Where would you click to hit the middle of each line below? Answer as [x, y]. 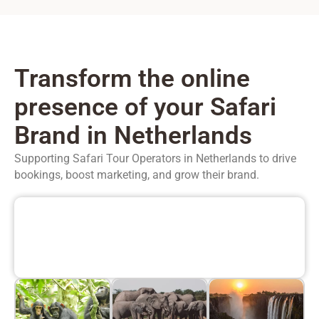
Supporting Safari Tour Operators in [105, 159]
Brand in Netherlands [133, 136]
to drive [276, 159]
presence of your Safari [145, 108]
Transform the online [132, 79]
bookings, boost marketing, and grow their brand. [137, 175]
